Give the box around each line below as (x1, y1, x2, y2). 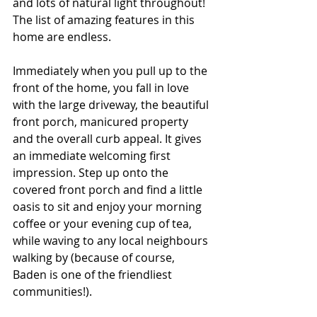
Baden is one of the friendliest (13, 267, 175, 282)
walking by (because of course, (13, 250, 178, 265)
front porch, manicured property (13, 114, 191, 129)
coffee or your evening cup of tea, (13, 216, 195, 231)
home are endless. (13, 29, 111, 45)
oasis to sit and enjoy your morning (13, 199, 204, 214)
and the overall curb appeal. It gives (13, 131, 204, 146)
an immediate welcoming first (13, 148, 173, 163)
